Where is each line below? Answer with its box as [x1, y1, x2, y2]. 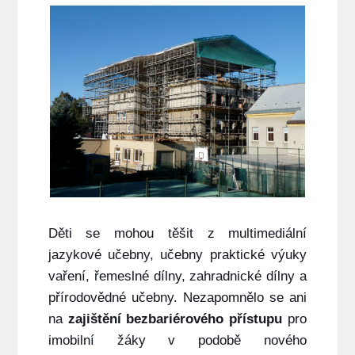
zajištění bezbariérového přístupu [67, 311, 283, 327]
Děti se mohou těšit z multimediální [48, 226, 307, 242]
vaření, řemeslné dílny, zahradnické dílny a [48, 269, 307, 284]
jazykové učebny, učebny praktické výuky [48, 247, 307, 263]
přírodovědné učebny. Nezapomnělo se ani [48, 290, 307, 306]
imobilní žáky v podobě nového [48, 333, 307, 349]
